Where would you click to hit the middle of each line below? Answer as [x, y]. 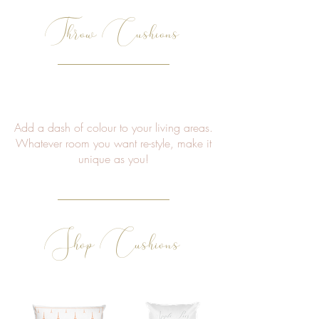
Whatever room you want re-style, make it [113, 143]
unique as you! [113, 158]
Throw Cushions [112, 32]
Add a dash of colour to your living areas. [113, 127]
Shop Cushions [112, 243]
